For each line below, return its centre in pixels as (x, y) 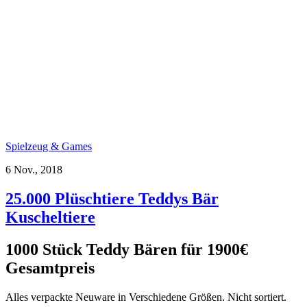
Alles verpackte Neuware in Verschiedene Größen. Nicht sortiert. (146, 297)
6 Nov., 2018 (34, 169)
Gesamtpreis (50, 268)
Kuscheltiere (50, 217)
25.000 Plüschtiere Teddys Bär (112, 198)
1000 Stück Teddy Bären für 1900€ (127, 249)
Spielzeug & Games (49, 146)
